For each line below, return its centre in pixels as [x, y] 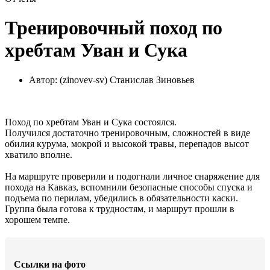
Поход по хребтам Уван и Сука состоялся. [91, 122]
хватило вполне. [39, 154]
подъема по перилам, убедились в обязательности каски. [121, 198]
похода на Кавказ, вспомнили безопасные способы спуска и [129, 187]
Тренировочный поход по [114, 28]
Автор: [44, 80]
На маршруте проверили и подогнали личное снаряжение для [132, 176]
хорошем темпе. [37, 219]
